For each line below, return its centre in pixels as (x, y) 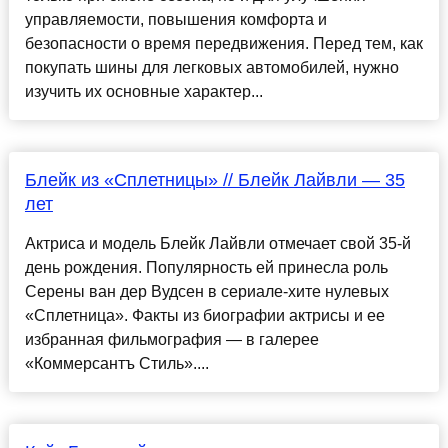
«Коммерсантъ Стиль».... (116, 364)
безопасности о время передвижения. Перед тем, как (223, 44)
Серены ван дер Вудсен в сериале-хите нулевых (206, 292)
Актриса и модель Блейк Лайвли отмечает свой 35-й (217, 244)
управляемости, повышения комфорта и (175, 20)
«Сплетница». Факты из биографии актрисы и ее (204, 316)
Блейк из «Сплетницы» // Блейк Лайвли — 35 (214, 180)
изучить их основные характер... (143, 92)
